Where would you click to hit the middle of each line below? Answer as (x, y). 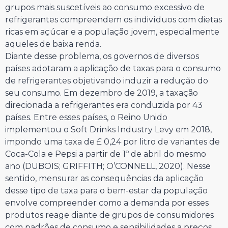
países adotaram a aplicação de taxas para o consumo (113, 69)
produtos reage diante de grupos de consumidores (109, 215)
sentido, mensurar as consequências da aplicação (104, 179)
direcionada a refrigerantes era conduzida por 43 (104, 105)
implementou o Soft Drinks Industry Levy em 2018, (108, 130)
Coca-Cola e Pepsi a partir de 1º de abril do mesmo (106, 154)
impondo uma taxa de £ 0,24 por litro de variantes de (112, 142)
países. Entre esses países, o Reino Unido (86, 118)
